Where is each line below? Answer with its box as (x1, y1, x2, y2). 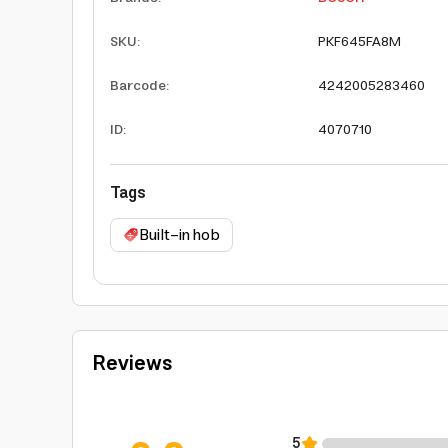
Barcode (110, 74, 166, 98)
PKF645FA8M (318, 30, 401, 54)
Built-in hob (139, 221, 220, 249)
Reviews (93, 347, 172, 382)
